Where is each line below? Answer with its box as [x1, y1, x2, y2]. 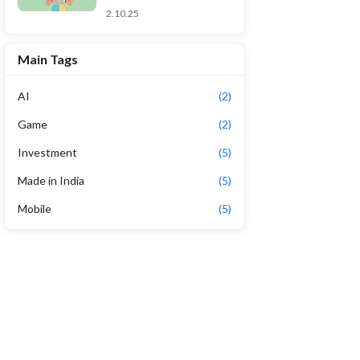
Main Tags [18, 51, 78, 67]
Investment [18, 145, 77, 159]
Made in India [18, 174, 84, 187]
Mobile [18, 202, 51, 215]
